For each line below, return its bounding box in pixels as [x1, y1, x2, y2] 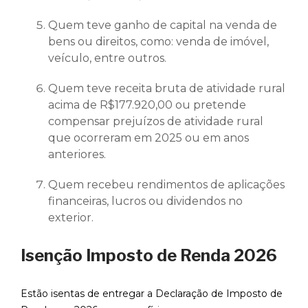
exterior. [48, 211, 93, 225]
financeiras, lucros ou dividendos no [48, 195, 243, 208]
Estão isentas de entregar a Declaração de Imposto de [21, 287, 283, 300]
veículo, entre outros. [48, 52, 166, 65]
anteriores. [48, 148, 106, 162]
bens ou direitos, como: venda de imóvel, [48, 35, 269, 49]
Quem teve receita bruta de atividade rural [48, 82, 285, 96]
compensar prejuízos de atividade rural [48, 115, 263, 129]
